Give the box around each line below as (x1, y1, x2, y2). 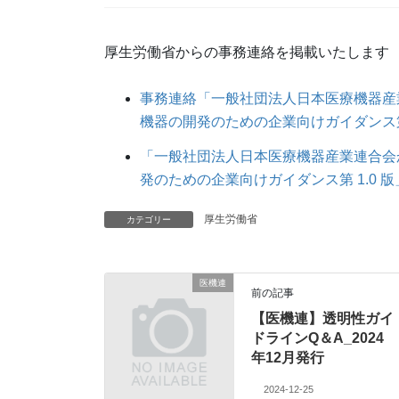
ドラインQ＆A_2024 (251, 330, 385, 346)
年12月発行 (251, 350, 325, 366)
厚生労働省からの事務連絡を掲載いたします (104, 45, 389, 61)
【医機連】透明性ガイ (251, 311, 395, 327)
